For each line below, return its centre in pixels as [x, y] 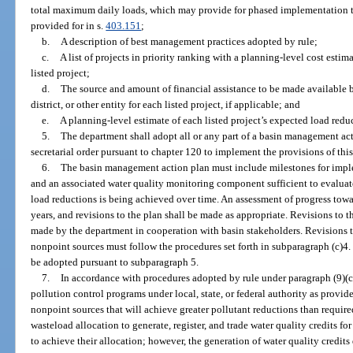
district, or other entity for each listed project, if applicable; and [166, 104]
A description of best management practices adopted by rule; [189, 41]
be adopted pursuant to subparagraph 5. [115, 262]
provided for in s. [69, 25]
